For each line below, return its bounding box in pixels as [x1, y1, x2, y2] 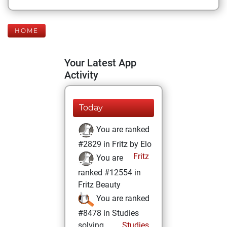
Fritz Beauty [78, 180, 121, 190]
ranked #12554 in [78, 168, 141, 177]
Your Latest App [64, 57, 136, 69]
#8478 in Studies [78, 208, 139, 218]
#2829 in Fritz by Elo [78, 139, 152, 149]
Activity [64, 69, 98, 81]
